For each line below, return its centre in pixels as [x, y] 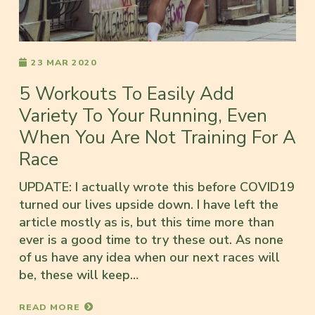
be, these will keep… [79, 275]
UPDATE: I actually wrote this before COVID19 [157, 187]
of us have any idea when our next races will [149, 258]
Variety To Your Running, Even [143, 116]
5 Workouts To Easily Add [127, 94]
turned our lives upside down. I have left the [149, 205]
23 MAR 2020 [64, 63]
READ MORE [50, 307]
